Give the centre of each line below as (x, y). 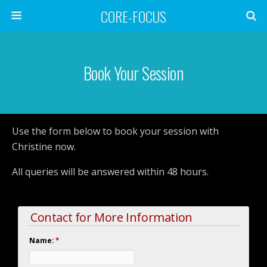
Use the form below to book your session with (115, 131)
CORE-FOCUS (133, 16)
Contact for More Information (111, 217)
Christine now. (44, 147)
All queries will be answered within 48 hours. (110, 172)
